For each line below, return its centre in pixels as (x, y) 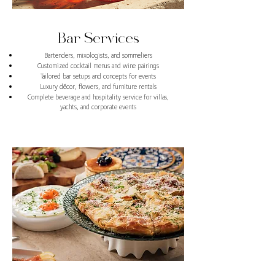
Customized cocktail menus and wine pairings (98, 65)
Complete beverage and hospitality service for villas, (98, 97)
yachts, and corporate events (98, 107)
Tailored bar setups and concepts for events (98, 76)
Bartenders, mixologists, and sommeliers (98, 55)
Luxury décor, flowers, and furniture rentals (98, 86)
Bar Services (98, 39)
